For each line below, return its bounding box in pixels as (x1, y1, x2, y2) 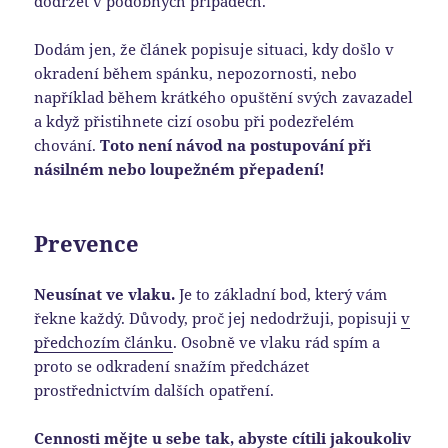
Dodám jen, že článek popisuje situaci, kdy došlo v (34, 39, 395, 60)
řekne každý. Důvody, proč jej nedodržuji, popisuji (34, 308, 402, 329)
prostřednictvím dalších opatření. (34, 380, 275, 401)
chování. (34, 135, 101, 156)
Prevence (34, 228, 140, 259)
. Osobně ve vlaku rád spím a (173, 332, 381, 353)
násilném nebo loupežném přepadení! (34, 159, 326, 180)
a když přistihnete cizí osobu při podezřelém (34, 111, 355, 132)
